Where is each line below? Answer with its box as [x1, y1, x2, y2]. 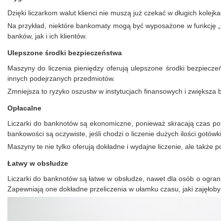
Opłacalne [7, 104, 41, 112]
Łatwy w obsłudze [7, 159, 68, 167]
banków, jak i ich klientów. [7, 32, 87, 40]
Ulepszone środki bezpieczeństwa [7, 48, 122, 57]
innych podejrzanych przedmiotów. [7, 74, 115, 82]
